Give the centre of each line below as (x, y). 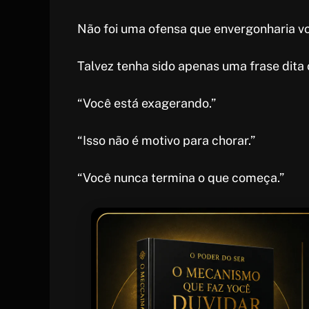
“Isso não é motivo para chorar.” (166, 140)
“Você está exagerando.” (147, 103)
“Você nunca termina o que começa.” (181, 177)
